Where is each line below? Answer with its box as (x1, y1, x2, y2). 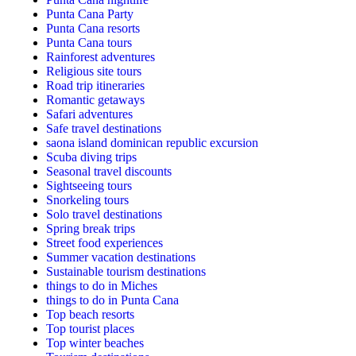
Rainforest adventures (46, 50, 155, 64)
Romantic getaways (46, 93, 145, 107)
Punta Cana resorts (46, 21, 140, 36)
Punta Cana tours (46, 36, 132, 50)
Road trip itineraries (46, 79, 145, 93)
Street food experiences (46, 236, 163, 250)
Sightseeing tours (46, 179, 132, 193)
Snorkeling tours (46, 193, 129, 207)
